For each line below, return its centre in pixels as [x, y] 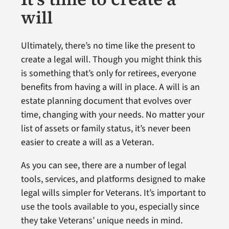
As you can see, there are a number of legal [104, 166]
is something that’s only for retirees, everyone [108, 74]
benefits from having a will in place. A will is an [110, 87]
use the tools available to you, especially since [110, 207]
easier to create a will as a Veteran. [87, 143]
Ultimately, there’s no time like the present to [108, 46]
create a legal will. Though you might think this [111, 60]
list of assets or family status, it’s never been [106, 129]
